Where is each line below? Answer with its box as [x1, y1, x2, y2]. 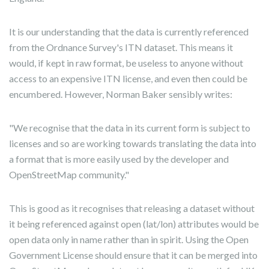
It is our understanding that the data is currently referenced [9, 26, 249, 38]
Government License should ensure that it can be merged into [9, 249, 258, 261]
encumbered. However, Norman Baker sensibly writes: [9, 88, 232, 100]
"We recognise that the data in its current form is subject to [9, 122, 250, 134]
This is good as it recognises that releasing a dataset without [9, 202, 255, 214]
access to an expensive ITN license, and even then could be [9, 73, 247, 85]
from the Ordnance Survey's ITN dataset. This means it [9, 41, 233, 53]
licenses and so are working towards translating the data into [9, 138, 256, 150]
